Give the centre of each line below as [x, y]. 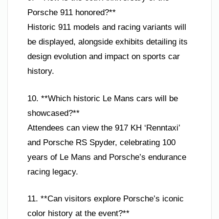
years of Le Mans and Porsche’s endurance [107, 157]
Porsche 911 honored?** [72, 12]
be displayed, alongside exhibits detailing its [108, 42]
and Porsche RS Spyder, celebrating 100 [101, 142]
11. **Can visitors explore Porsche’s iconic [106, 199]
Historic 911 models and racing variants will [107, 27]
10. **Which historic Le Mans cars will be [103, 98]
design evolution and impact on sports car [104, 56]
